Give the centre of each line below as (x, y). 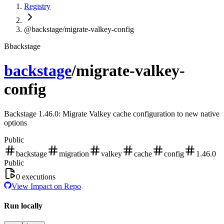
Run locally (23, 206)
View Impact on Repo (46, 186)
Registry (37, 6)
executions (38, 176)
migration (74, 153)
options (15, 122)
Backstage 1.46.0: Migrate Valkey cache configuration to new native (112, 113)
